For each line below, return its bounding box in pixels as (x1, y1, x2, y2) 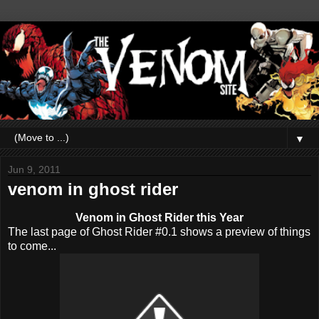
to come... (8, 239, 56, 252)
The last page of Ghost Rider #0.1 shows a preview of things (8, 225, 310, 238)
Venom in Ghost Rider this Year (75, 211, 244, 224)
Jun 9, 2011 (8, 163, 61, 175)
